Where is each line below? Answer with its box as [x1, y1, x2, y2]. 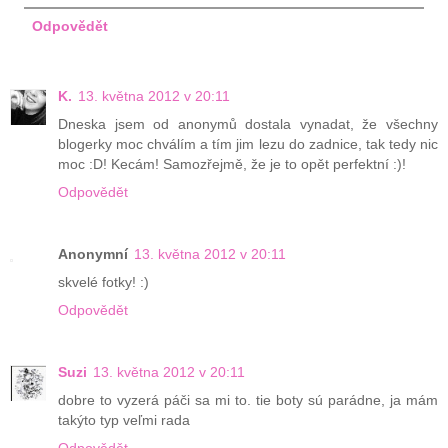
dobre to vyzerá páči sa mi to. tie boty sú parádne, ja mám [58, 391, 438, 408]
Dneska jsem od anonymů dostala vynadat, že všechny [58, 115, 438, 132]
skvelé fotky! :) [58, 273, 149, 290]
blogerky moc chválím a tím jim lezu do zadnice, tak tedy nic [58, 135, 438, 152]
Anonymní [58, 245, 128, 262]
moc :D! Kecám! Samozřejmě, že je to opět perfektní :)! [58, 155, 406, 172]
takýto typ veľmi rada [58, 411, 190, 428]
